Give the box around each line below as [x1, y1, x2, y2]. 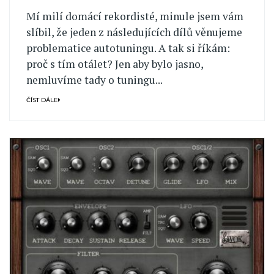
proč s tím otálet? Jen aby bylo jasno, [26, 57, 203, 72]
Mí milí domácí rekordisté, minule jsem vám [26, 9, 243, 24]
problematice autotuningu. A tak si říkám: [26, 41, 230, 56]
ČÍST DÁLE [26, 96, 58, 103]
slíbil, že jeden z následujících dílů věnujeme [26, 25, 242, 40]
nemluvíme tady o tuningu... [26, 73, 163, 87]
